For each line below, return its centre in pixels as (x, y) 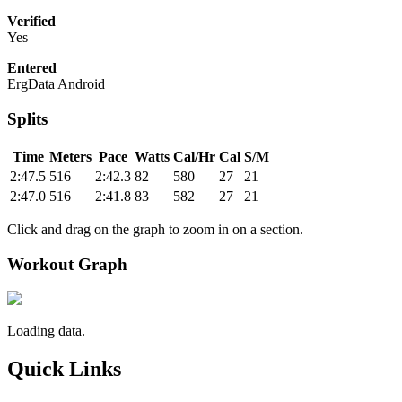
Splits (27, 119)
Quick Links (64, 369)
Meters (70, 156)
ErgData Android (56, 84)
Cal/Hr (194, 156)
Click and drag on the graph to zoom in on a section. (155, 229)
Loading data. (46, 331)
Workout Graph (67, 264)
